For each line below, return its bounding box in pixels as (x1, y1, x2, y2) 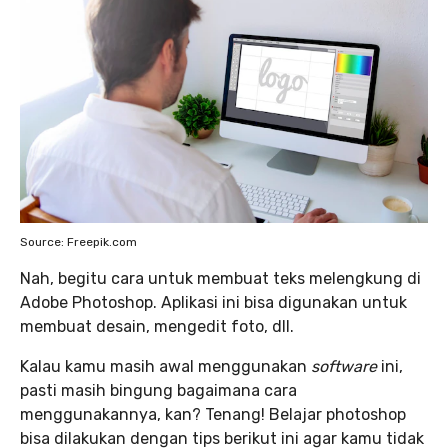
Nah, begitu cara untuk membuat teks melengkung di (20, 269, 421, 289)
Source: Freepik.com (20, 235, 137, 250)
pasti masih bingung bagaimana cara (20, 381, 297, 401)
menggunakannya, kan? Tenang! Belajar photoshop (20, 405, 406, 425)
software (311, 357, 381, 377)
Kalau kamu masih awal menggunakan (20, 357, 311, 377)
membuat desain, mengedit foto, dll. (20, 317, 294, 337)
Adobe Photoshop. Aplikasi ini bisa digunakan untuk (20, 293, 407, 313)
